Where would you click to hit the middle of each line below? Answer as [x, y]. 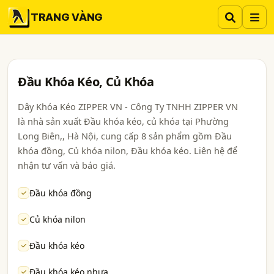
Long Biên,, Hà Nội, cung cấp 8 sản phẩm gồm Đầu [125, 136]
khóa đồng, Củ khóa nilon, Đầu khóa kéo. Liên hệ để [128, 150]
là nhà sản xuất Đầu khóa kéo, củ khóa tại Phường [123, 121]
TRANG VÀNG [67, 17]
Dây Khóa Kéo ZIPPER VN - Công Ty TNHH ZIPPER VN [128, 106]
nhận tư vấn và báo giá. [67, 165]
